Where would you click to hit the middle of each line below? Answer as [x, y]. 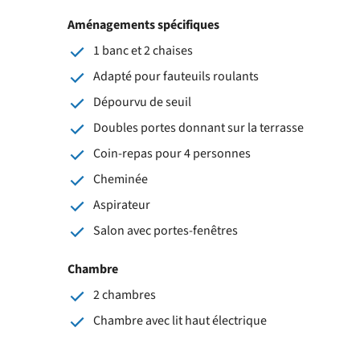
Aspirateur [122, 205]
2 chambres [125, 295]
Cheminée [121, 179]
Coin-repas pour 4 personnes [172, 153]
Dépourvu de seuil [142, 102]
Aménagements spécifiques [143, 25]
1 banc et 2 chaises [143, 50]
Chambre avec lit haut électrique [180, 320]
